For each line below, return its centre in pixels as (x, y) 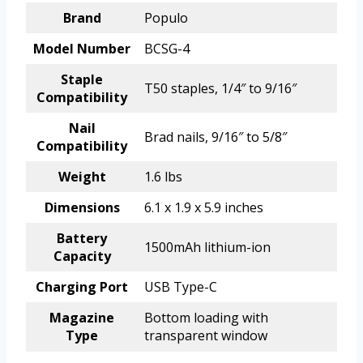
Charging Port (82, 287)
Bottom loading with (206, 318)
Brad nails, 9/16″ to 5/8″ (216, 137)
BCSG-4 (167, 49)
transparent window (206, 336)
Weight (82, 177)
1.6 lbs (163, 177)
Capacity (82, 256)
